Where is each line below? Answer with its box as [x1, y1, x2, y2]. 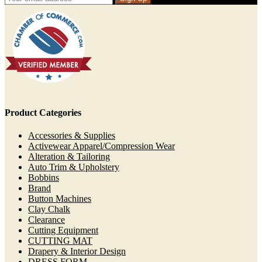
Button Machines [28, 193, 91, 204]
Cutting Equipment [28, 225, 98, 235]
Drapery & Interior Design [28, 246, 126, 256]
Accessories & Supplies [28, 130, 115, 140]
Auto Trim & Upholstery [28, 161, 119, 172]
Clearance [28, 214, 65, 225]
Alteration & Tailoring [28, 151, 110, 161]
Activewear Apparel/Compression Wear [28, 140, 175, 151]
